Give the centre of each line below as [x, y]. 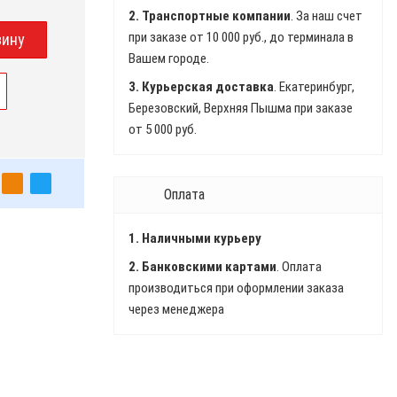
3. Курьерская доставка [201, 87]
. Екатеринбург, [314, 87]
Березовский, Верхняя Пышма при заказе [240, 108]
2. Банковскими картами [202, 267]
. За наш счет [326, 16]
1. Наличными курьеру [195, 238]
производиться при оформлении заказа [236, 288]
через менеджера [176, 309]
